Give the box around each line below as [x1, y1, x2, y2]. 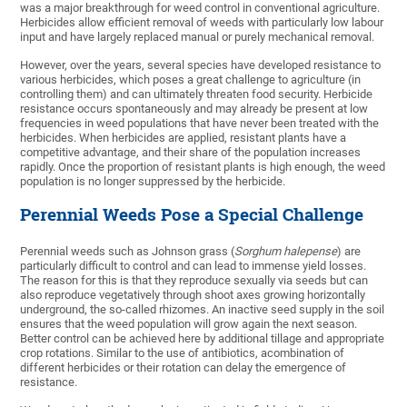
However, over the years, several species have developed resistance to [20, 58, 382, 73]
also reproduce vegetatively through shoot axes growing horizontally [20, 288, 366, 303]
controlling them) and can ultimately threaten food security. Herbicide [20, 87, 373, 102]
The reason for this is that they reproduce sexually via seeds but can [20, 273, 369, 288]
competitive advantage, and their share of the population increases [20, 145, 362, 160]
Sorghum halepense [234, 244, 338, 259]
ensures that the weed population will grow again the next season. [20, 317, 358, 332]
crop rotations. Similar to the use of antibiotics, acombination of [20, 346, 345, 361]
